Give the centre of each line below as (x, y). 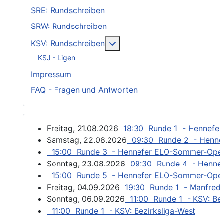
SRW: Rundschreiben (69, 26)
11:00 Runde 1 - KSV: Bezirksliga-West (121, 211)
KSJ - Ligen (56, 57)
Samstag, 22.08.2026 (87, 140)
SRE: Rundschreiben (68, 11)
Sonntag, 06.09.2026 (86, 199)
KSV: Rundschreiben (68, 43)
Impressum (51, 74)
